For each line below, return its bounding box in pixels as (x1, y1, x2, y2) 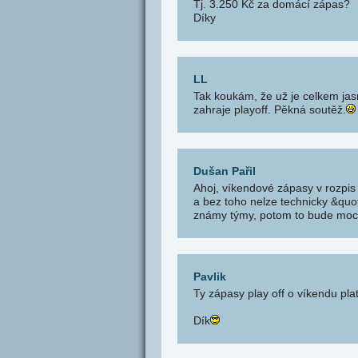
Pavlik (193, 270, 226, 283)
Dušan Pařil (193, 165, 256, 177)
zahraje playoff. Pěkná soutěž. (193, 103, 346, 116)
